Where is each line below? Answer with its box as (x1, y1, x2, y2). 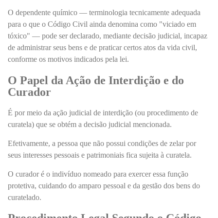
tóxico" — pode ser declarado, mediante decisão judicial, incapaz (8, 32, 207, 40)
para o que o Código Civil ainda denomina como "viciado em (8, 20, 196, 29)
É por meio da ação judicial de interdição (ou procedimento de (8, 108, 198, 117)
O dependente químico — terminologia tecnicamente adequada (8, 8, 200, 17)
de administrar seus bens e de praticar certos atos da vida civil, (8, 43, 197, 52)
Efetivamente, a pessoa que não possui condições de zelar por (8, 139, 196, 147)
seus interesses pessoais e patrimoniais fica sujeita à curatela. (8, 150, 194, 159)
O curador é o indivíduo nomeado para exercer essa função (8, 169, 188, 178)
